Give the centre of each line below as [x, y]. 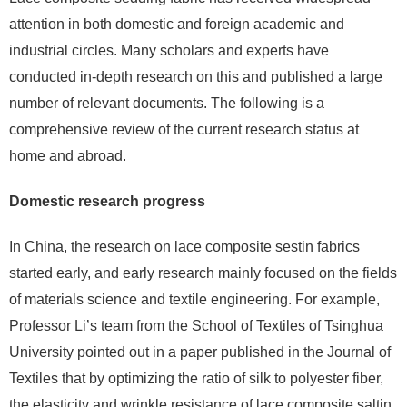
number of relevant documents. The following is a [167, 103]
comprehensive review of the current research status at [184, 129]
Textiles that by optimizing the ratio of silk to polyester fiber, [196, 378]
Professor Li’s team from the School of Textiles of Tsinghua [196, 326]
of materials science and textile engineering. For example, [194, 299]
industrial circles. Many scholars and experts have [169, 50]
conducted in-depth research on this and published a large [196, 77]
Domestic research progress [107, 201]
